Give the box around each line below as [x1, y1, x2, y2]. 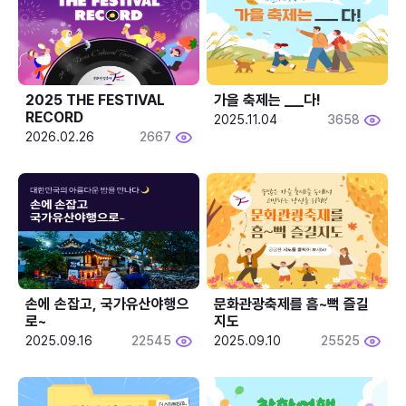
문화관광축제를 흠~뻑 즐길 [214, 295, 370, 313]
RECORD [25, 108, 83, 126]
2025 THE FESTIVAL [25, 91, 165, 109]
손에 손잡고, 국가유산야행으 [25, 295, 189, 313]
